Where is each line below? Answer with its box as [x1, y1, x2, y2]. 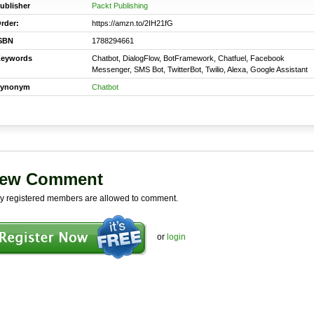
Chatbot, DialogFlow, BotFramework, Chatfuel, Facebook [91, 54, 285, 62]
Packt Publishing [91, 1, 148, 10]
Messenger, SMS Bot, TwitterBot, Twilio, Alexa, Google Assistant [91, 65, 308, 74]
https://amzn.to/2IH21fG [91, 19, 173, 27]
